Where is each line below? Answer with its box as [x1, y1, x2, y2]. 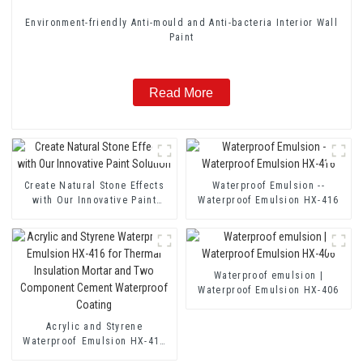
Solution [74, 208, 115, 220]
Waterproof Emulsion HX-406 [198, 284, 340, 296]
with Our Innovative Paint [32, 194, 156, 206]
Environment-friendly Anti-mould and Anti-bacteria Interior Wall [24, 17, 339, 29]
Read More [149, 85, 214, 100]
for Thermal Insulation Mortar [20, 349, 169, 361]
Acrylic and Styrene [45, 320, 143, 332]
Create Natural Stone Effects [23, 179, 164, 191]
